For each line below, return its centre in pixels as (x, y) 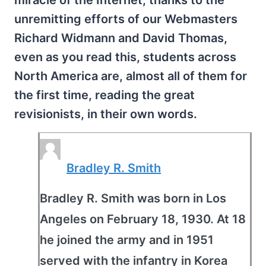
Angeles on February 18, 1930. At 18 (143, 219)
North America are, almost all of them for (131, 76)
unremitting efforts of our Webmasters (126, 19)
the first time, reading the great (104, 95)
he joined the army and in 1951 (127, 240)
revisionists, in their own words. (106, 114)
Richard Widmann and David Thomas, (121, 38)
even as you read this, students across (125, 57)
